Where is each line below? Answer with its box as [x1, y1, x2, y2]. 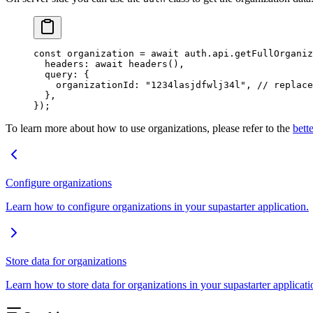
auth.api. [179, 48, 235, 59]
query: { [34, 69, 89, 80]
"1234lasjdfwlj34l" [145, 80, 246, 91]
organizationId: [34, 80, 145, 91]
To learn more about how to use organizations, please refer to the [6, 122, 293, 135]
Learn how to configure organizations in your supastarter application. [6, 201, 309, 213]
